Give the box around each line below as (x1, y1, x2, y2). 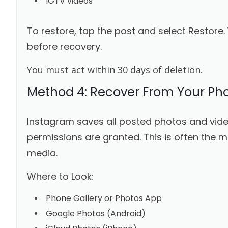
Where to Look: (26, 169, 94, 183)
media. (26, 146, 58, 159)
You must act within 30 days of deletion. (26, 63, 203, 76)
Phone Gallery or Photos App (45, 192, 162, 204)
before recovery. (26, 40, 102, 53)
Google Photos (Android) (45, 207, 146, 219)
